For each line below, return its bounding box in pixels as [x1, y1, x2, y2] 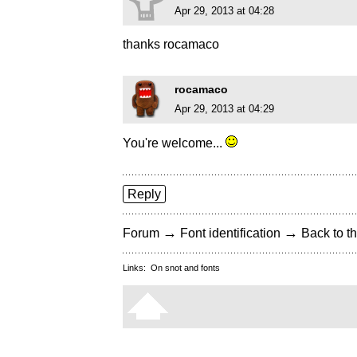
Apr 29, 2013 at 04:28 [175, 5, 274, 18]
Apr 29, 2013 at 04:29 [175, 103, 274, 116]
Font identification [180, 226, 280, 241]
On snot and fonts [151, 263, 220, 273]
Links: [123, 263, 151, 273]
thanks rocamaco [123, 37, 219, 52]
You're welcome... [123, 136, 226, 151]
